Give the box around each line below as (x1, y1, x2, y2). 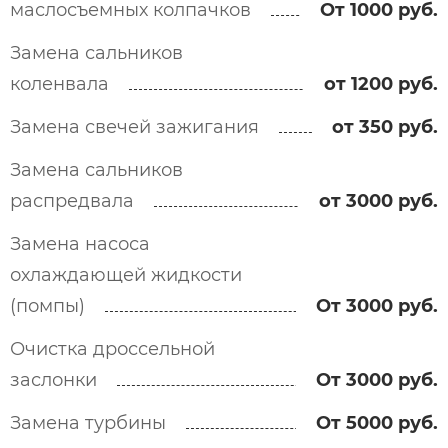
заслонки (10, 369, 97, 391)
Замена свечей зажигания (10, 116, 259, 138)
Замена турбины (10, 412, 166, 434)
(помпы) (10, 295, 85, 317)
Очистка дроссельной (10, 338, 215, 360)
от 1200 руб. (324, 73, 438, 95)
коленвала (10, 73, 109, 95)
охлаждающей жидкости (10, 264, 242, 286)
